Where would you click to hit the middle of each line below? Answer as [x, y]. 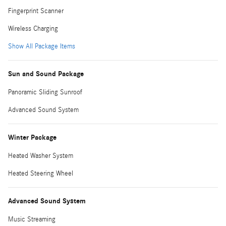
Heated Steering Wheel [41, 173]
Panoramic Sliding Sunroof [45, 92]
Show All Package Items [42, 46]
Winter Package [32, 137]
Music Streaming [32, 219]
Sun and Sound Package [46, 74]
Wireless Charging [33, 29]
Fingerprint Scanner [36, 11]
